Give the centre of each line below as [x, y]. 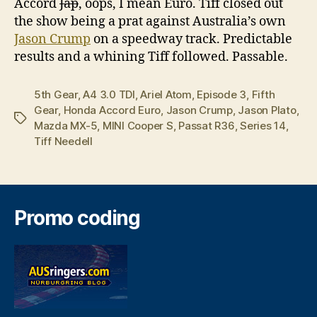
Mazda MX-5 [66, 125]
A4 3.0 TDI [109, 94]
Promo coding [77, 218]
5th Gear [56, 94]
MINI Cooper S [138, 125]
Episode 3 [222, 94]
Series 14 [263, 125]
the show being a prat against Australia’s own [150, 21]
